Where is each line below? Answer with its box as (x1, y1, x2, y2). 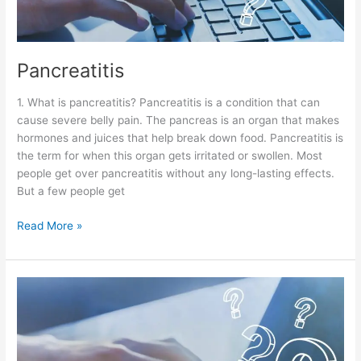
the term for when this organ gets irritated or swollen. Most (17, 149, 323, 163)
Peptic (16, 278, 50, 292)
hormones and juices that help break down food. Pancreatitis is (17, 131, 344, 145)
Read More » (17, 218, 83, 232)
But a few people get (17, 185, 126, 198)
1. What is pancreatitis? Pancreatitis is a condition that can (17, 96, 321, 110)
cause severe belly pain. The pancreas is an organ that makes (17, 114, 340, 127)
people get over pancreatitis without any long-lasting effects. (17, 167, 335, 180)
